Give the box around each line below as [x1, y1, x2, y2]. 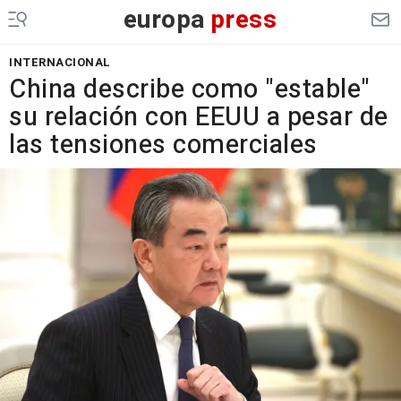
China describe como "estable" [9, 71, 371, 108]
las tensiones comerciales [9, 126, 318, 164]
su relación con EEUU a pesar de [9, 98, 388, 136]
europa [123, 2, 206, 38]
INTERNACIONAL [9, 54, 111, 71]
